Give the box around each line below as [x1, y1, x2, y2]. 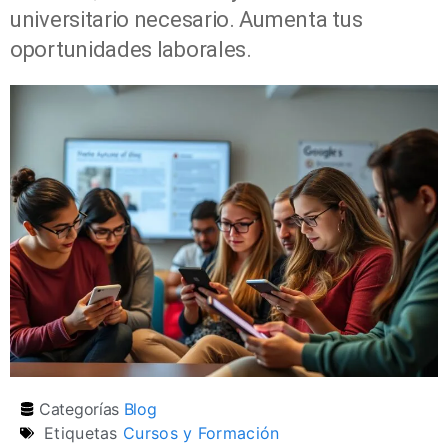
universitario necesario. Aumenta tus [10, 6, 363, 32]
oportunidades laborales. [10, 36, 252, 62]
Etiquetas [44, 423, 118, 444]
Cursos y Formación [123, 423, 280, 444]
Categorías [39, 399, 119, 420]
